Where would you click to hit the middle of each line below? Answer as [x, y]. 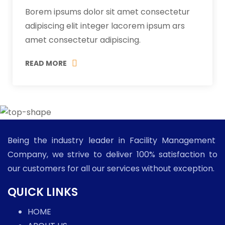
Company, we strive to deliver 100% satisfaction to [113, 155]
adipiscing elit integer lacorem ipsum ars [105, 26]
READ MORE [46, 63]
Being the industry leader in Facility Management [113, 141]
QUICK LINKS [43, 192]
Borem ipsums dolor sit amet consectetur [107, 12]
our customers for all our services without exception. [111, 169]
